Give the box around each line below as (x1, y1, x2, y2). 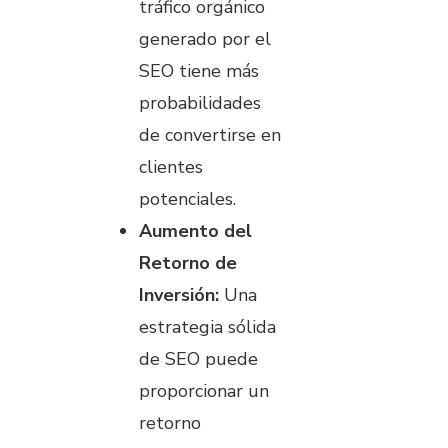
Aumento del (139, 218, 252, 243)
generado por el (139, 26, 271, 51)
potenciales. (139, 186, 236, 211)
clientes (139, 154, 203, 179)
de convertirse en (139, 122, 281, 147)
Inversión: (139, 282, 219, 307)
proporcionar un (139, 378, 269, 403)
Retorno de (139, 250, 237, 275)
